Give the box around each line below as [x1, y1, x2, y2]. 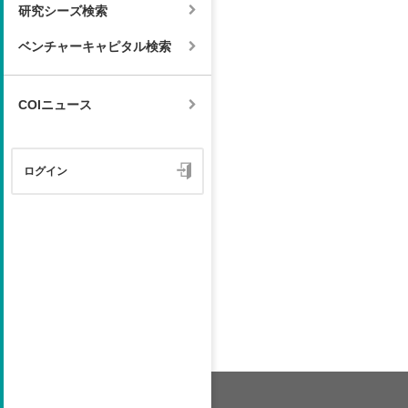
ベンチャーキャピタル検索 [18, 39, 171, 55]
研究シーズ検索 [18, 3, 107, 18]
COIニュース [18, 97, 92, 113]
